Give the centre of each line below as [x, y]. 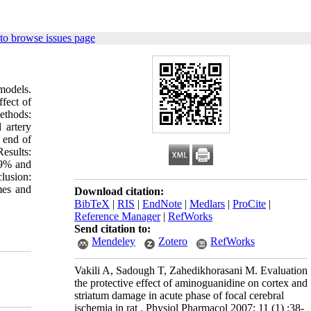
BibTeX [92, 204]
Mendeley [114, 241]
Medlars [207, 204]
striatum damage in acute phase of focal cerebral [179, 295]
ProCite [249, 204]
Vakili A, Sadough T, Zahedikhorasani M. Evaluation [191, 270]
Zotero [173, 241]
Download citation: [119, 191]
